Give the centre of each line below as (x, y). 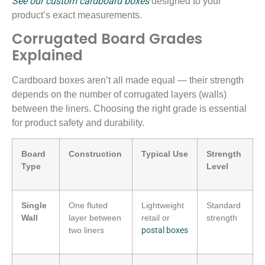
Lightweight (163, 206)
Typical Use (165, 154)
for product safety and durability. (78, 123)
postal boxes (165, 231)
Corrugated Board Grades (107, 39)
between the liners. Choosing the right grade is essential (129, 109)
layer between (95, 218)
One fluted (88, 206)
